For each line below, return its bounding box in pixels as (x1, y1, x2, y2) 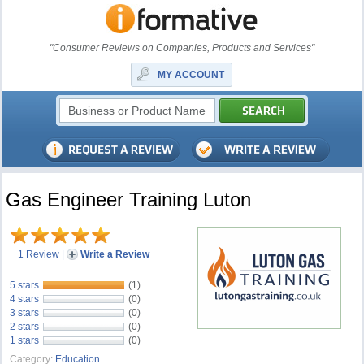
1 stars (10, 335, 40, 346)
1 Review (18, 249, 60, 260)
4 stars (10, 293, 40, 305)
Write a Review (80, 249, 150, 260)
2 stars (10, 321, 40, 332)
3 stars (10, 307, 40, 318)
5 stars (10, 279, 40, 291)
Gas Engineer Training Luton (6, 188, 252, 210)
